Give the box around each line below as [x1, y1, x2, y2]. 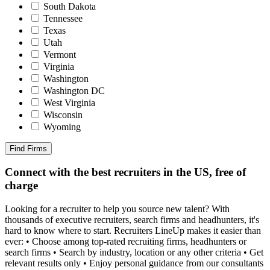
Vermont [43, 49, 76, 60]
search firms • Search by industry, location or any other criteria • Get [5, 247, 263, 258]
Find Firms [10, 143, 47, 153]
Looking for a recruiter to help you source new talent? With [5, 204, 230, 215]
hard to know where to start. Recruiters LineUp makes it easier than [5, 225, 261, 236]
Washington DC [43, 85, 105, 96]
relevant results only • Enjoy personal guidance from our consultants [5, 258, 263, 269]
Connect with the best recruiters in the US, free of [5, 166, 246, 179]
